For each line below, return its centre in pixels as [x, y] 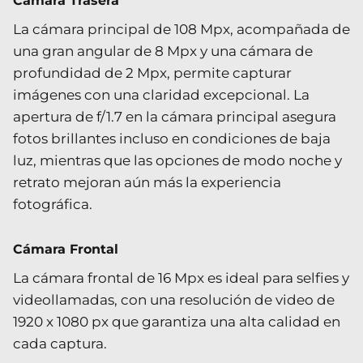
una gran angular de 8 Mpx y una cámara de [163, 51]
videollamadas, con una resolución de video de [174, 299]
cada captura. [60, 343]
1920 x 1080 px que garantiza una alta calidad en [177, 321]
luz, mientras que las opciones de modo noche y [177, 160]
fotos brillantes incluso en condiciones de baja [172, 138]
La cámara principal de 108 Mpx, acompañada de [181, 29]
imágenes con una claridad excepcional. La [161, 94]
